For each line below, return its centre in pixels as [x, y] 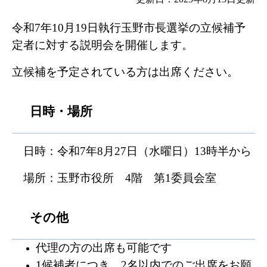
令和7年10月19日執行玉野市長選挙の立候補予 [129, 28]
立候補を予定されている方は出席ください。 [125, 72]
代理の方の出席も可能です [104, 248]
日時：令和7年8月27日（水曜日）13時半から [132, 151]
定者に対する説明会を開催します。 [103, 45]
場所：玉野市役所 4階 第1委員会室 [114, 178]
